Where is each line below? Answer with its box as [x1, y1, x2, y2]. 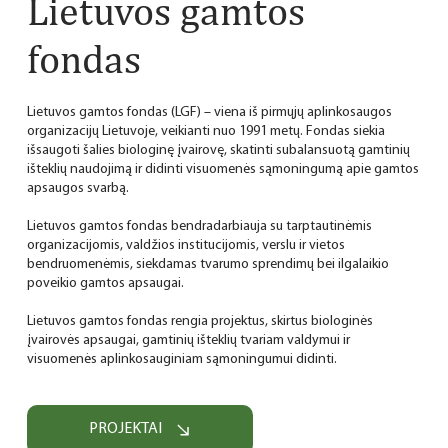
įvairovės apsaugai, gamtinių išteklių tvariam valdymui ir [26, 332, 350, 348]
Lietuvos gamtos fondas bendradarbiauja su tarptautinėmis [26, 218, 372, 234]
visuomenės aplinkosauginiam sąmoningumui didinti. [26, 351, 337, 367]
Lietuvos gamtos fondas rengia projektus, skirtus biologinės [26, 313, 373, 329]
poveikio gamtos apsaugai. [26, 275, 184, 291]
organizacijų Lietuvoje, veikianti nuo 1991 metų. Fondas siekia [26, 123, 385, 139]
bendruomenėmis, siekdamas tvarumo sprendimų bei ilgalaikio [26, 256, 389, 272]
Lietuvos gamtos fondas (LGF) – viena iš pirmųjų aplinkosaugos [26, 104, 392, 120]
